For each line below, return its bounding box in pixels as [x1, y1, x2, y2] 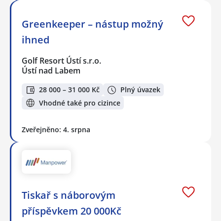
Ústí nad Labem [22, 65, 80, 76]
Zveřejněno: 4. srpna [22, 124, 90, 134]
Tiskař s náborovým [22, 188, 115, 202]
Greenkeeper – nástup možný [22, 17, 163, 31]
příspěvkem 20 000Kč [22, 204, 121, 218]
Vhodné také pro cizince [39, 98, 120, 108]
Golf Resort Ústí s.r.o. [22, 55, 102, 66]
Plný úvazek [120, 85, 160, 95]
